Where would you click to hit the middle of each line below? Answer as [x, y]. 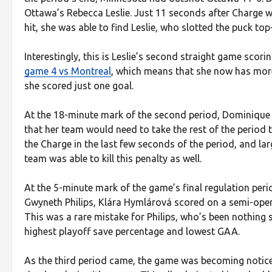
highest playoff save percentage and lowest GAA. [132, 231]
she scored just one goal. [79, 85]
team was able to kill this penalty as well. [113, 158]
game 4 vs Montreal [68, 71]
